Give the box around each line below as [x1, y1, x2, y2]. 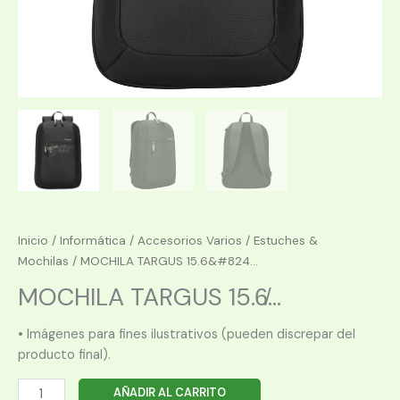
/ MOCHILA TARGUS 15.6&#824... [69, 253, 258, 269]
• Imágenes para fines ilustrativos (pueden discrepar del [18, 325, 355, 343]
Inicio [18, 232, 48, 248]
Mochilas [18, 253, 69, 269]
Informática [60, 232, 126, 248]
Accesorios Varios [137, 232, 242, 248]
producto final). [18, 346, 111, 363]
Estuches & [254, 232, 318, 248]
